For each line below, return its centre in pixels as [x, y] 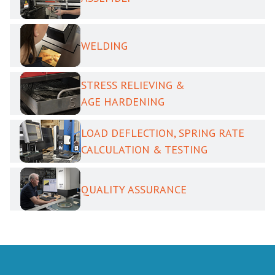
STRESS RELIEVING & [133, 85]
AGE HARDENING [123, 102]
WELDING [104, 45]
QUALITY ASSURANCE [134, 189]
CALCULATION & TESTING [144, 149]
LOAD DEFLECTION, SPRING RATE [163, 133]
